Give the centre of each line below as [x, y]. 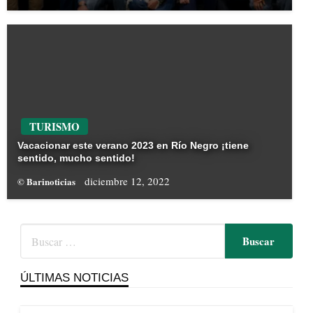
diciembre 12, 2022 [127, 181]
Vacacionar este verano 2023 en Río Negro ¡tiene [133, 146]
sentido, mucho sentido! [76, 158]
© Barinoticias [48, 182]
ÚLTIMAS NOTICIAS [74, 278]
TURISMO [54, 127]
